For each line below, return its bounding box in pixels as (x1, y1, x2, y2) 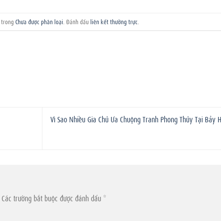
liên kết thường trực (90, 17, 138, 26)
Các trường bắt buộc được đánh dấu (1, 192, 103, 203)
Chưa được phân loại (15, 17, 64, 26)
